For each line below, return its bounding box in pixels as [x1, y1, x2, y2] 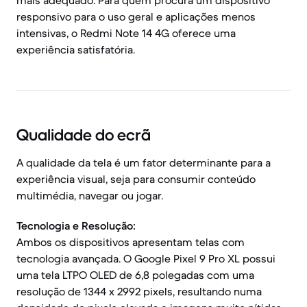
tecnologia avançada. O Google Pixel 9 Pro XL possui [16, 251, 275, 265]
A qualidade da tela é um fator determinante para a [16, 156, 271, 169]
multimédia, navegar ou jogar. [16, 188, 163, 202]
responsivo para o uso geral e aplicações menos [16, 10, 256, 23]
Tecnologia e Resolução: [16, 219, 136, 232]
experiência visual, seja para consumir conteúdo [16, 172, 256, 186]
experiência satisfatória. [16, 42, 135, 56]
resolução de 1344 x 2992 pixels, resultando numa [16, 284, 262, 298]
